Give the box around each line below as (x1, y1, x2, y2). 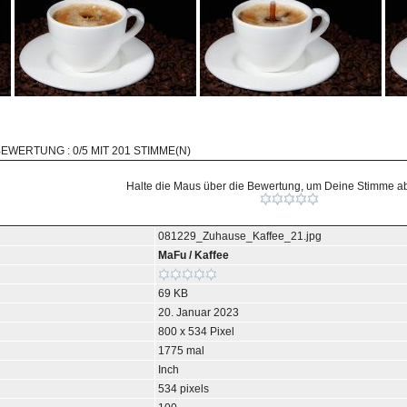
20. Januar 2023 (158, 306, 239, 319)
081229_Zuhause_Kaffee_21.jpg (158, 230, 322, 243)
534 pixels (158, 382, 209, 395)
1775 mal (158, 344, 204, 357)
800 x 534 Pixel (158, 325, 234, 338)
